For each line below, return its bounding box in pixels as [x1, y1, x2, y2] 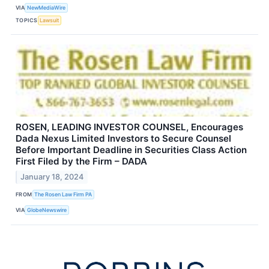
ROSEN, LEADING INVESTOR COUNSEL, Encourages [16, 121, 243, 133]
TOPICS [16, 16, 38, 23]
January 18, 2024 [20, 172, 84, 181]
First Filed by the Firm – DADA [16, 156, 147, 168]
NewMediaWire [27, 4, 66, 11]
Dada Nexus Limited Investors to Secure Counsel [16, 133, 231, 145]
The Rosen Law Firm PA [34, 191, 92, 198]
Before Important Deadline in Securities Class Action [16, 144, 247, 156]
